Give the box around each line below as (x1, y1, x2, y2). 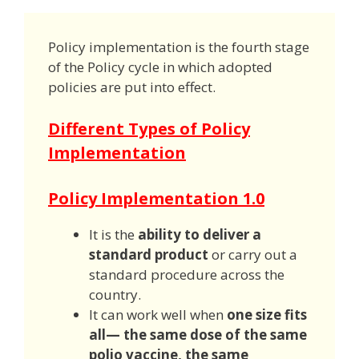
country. (89, 285, 144, 305)
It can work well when (89, 305, 227, 325)
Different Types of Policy (48, 118, 250, 140)
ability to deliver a (138, 225, 261, 244)
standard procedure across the (89, 265, 284, 284)
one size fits (227, 305, 307, 325)
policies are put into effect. (48, 77, 219, 96)
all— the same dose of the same (89, 325, 307, 345)
